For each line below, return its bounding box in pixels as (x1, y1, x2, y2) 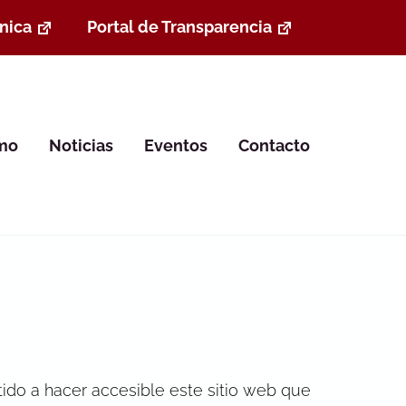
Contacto (237, 135, 310, 155)
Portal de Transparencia (86, 16, 272, 36)
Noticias (49, 135, 114, 155)
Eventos (143, 135, 208, 155)
